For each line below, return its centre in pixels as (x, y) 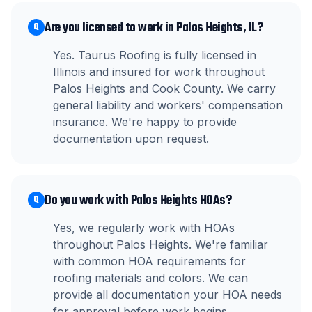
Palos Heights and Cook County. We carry (164, 88)
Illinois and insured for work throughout (159, 72)
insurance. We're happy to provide (145, 122)
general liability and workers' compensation (168, 105)
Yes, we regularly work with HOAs (144, 228)
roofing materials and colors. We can (150, 278)
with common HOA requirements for (149, 261)
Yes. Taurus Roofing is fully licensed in (155, 55)
